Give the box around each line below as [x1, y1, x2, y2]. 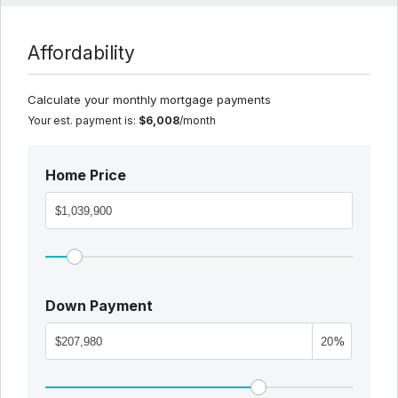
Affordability [28, 42, 135, 65]
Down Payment [45, 297, 153, 315]
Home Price [45, 166, 126, 185]
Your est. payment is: [28, 114, 139, 128]
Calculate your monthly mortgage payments [28, 92, 271, 107]
